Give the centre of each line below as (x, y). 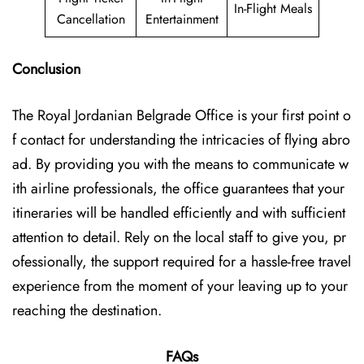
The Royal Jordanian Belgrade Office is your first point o (182, 115)
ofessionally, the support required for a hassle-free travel (182, 262)
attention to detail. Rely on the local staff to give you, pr (179, 237)
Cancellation (91, 19)
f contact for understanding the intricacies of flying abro (181, 140)
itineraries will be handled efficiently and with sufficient (179, 213)
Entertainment (182, 19)
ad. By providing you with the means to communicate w (180, 164)
